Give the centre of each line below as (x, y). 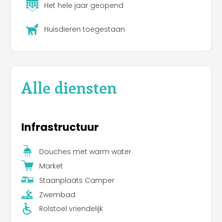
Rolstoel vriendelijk (71, 209)
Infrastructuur (60, 127)
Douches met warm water (85, 151)
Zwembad (57, 194)
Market (51, 166)
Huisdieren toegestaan (84, 29)
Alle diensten (69, 87)
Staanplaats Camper (77, 180)
